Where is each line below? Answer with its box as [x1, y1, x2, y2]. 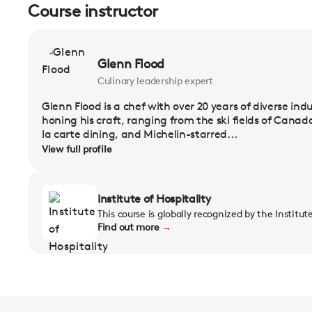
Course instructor [28, 1, 158, 22]
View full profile [42, 143, 112, 155]
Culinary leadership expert [97, 75, 213, 87]
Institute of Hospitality [97, 192, 211, 206]
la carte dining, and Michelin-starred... [42, 127, 237, 141]
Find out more [97, 221, 162, 233]
